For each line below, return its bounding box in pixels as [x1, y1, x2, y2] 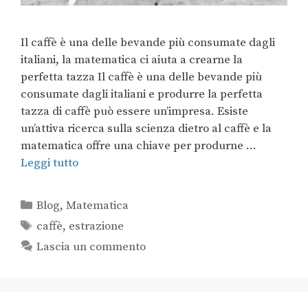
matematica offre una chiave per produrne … [21, 138, 256, 154]
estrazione [69, 219, 124, 234]
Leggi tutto [21, 155, 78, 171]
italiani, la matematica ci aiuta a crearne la [21, 52, 243, 68]
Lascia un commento [36, 239, 146, 255]
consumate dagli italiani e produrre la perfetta [21, 87, 263, 102]
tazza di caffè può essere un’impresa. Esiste [21, 104, 248, 120]
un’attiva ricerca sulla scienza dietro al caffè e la [21, 121, 272, 137]
